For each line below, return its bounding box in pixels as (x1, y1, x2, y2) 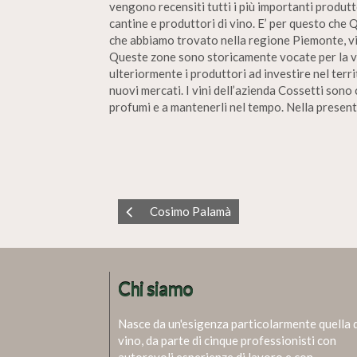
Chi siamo (118, 279, 193, 300)
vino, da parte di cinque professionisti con (118, 333, 336, 347)
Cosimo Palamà (150, 204, 231, 218)
